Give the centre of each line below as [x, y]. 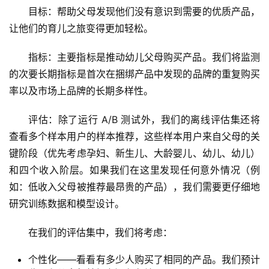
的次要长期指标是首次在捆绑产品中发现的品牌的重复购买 [134, 74]
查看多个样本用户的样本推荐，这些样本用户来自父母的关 [134, 137]
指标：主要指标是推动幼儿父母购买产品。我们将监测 [144, 57]
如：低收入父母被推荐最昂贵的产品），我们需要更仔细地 [134, 187]
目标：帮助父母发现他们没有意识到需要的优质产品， [144, 12]
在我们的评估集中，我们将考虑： [100, 233]
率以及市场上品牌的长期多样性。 [81, 91]
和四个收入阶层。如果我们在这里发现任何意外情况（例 [134, 170]
